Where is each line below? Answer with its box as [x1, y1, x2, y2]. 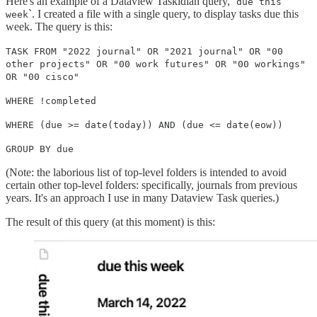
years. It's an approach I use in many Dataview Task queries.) [6, 191, 279, 204]
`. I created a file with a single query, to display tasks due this [28, 7, 299, 20]
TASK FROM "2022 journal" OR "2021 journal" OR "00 [6, 45, 283, 57]
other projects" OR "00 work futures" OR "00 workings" [6, 58, 306, 69]
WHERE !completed [6, 95, 96, 106]
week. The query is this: [6, 20, 113, 33]
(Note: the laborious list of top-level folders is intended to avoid [6, 166, 287, 178]
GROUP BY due [6, 143, 74, 154]
